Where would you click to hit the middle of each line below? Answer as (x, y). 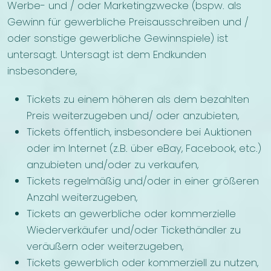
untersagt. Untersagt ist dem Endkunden (107, 55)
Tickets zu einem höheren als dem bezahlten (138, 100)
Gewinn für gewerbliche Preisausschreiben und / (128, 22)
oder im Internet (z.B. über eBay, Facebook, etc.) (144, 149)
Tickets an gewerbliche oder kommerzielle (131, 214)
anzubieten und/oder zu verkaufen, (113, 165)
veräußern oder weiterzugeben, (105, 247)
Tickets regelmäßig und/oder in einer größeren (143, 181)
